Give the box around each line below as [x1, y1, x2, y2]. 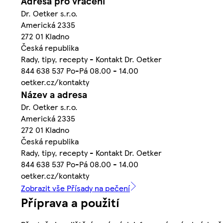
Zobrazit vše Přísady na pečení [21, 182, 130, 194]
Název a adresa [21, 88, 87, 102]
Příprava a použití [21, 194, 119, 211]
